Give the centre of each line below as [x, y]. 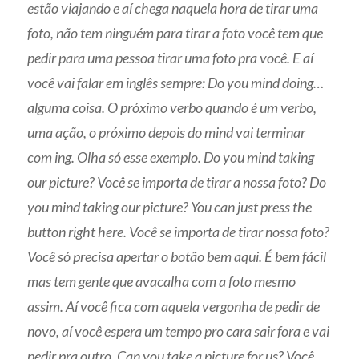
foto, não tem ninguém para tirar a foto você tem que [175, 32]
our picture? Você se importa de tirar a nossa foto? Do [177, 182]
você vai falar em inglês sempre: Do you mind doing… [176, 82]
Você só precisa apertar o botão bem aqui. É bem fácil [177, 256]
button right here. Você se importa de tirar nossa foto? [179, 231]
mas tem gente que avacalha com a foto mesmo [162, 281]
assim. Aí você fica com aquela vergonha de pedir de [174, 306]
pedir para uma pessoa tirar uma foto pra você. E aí [171, 57]
